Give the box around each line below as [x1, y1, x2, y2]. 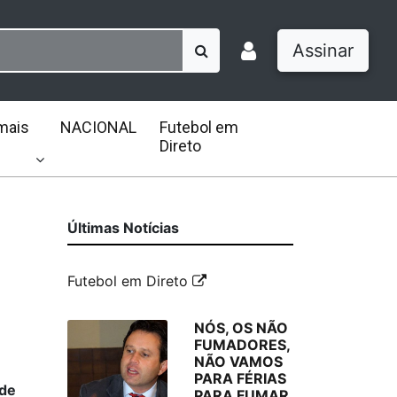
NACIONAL [59, 118, 136, 136]
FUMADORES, [193, 336, 290, 354]
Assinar [292, 40, 354, 61]
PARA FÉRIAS [193, 370, 286, 387]
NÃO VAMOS [193, 353, 283, 370]
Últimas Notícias [67, 219, 179, 237]
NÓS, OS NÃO [193, 319, 288, 337]
